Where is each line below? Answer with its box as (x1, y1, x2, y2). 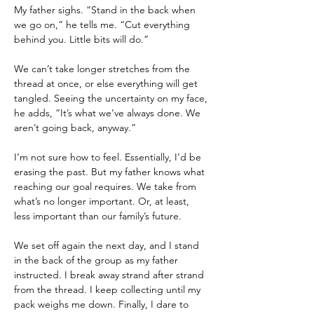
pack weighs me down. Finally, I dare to (14, 298, 191, 310)
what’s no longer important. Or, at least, (14, 195, 192, 207)
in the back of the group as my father (14, 254, 181, 266)
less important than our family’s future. (14, 210, 182, 222)
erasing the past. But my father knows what (14, 165, 207, 178)
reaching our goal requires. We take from (14, 180, 199, 193)
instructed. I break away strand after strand (14, 268, 207, 281)
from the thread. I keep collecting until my (14, 283, 203, 296)
